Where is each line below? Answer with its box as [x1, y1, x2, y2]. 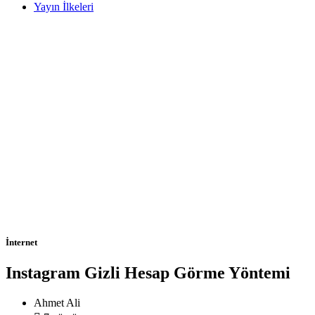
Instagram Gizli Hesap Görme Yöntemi [6, 264, 290, 283]
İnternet [6, 237, 37, 248]
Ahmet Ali [34, 297, 80, 309]
